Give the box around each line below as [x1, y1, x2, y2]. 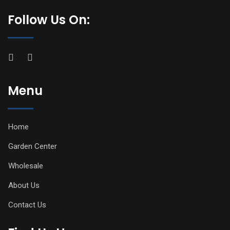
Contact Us [8, 200, 46, 209]
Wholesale [8, 161, 43, 170]
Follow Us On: [8, 11, 90, 28]
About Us [8, 180, 40, 190]
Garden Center [8, 141, 57, 151]
